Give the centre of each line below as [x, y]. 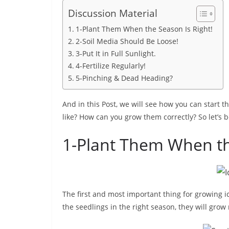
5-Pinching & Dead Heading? [124, 78]
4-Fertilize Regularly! [110, 66]
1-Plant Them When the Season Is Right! [144, 29]
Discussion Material [113, 13]
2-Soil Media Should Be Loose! [127, 41]
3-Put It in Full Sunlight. [116, 53]
